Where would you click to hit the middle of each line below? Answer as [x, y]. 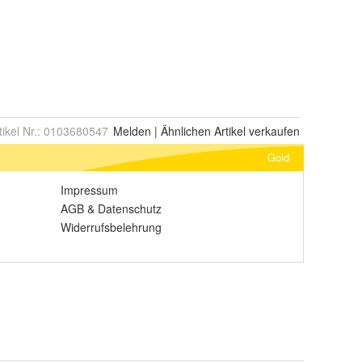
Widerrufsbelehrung [111, 227]
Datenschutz [130, 208]
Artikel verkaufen [255, 131]
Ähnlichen [186, 131]
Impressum [89, 190]
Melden [132, 131]
